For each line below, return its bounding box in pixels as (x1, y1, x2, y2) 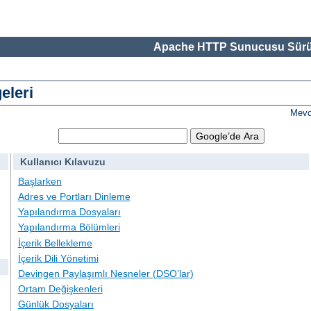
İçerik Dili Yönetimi (17, 252, 99, 264)
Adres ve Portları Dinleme (17, 191, 131, 203)
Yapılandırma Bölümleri (17, 221, 120, 233)
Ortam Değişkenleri (17, 283, 103, 295)
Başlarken (17, 175, 62, 187)
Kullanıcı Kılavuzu (19, 156, 106, 168)
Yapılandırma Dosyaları (17, 206, 121, 218)
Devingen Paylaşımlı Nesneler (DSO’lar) (17, 267, 194, 279)
